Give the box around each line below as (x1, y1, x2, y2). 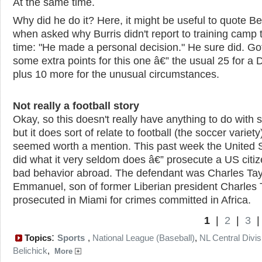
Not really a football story (13, 99, 139, 112)
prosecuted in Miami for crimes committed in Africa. (13, 194, 251, 206)
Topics (22, 233, 51, 243)
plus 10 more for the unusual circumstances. (13, 68, 219, 80)
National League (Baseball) (92, 233, 195, 243)
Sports (57, 233, 85, 243)
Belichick (13, 246, 47, 256)
